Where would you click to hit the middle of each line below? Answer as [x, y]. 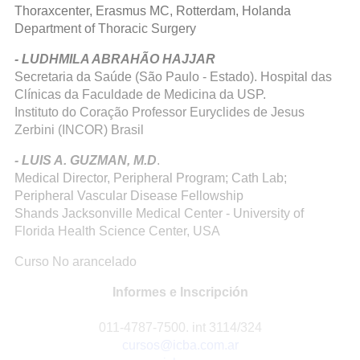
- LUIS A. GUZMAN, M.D [86, 160]
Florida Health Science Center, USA [117, 231]
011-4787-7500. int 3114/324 [180, 327]
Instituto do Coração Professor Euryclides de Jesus [160, 112]
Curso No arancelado [76, 262]
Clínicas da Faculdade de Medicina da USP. [140, 94]
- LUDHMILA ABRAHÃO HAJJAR [115, 59]
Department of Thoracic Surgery [105, 29]
